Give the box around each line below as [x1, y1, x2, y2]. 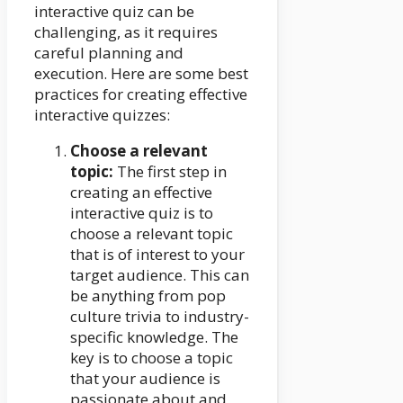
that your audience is [70, 367, 220, 389]
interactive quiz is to [70, 201, 213, 223]
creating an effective [70, 181, 212, 202]
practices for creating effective [34, 83, 247, 104]
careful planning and [34, 41, 184, 63]
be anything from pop [70, 284, 226, 306]
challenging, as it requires [34, 21, 218, 42]
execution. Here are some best [34, 62, 248, 84]
